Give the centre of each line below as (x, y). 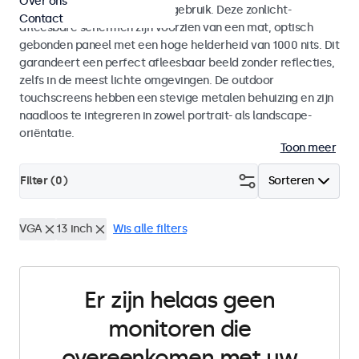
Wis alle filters (150, 229)
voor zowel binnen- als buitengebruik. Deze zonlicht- (155, 10)
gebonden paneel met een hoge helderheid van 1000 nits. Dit (179, 45)
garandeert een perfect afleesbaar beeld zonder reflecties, (177, 63)
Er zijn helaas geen (179, 300)
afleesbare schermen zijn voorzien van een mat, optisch (166, 28)
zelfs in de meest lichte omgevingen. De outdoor (147, 81)
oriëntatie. (47, 133)
